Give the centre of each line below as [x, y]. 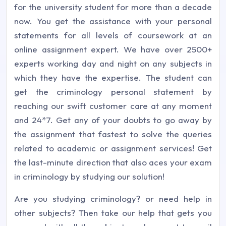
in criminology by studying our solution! [89, 176]
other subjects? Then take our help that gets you [113, 212]
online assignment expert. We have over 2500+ [113, 49]
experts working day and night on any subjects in [113, 63]
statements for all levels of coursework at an [113, 35]
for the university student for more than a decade [113, 7]
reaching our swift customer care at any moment [113, 105]
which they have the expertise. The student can [113, 77]
